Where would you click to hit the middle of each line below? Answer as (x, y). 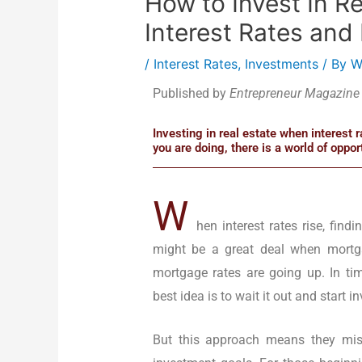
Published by (191, 94)
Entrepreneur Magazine (294, 94)
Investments (281, 64)
